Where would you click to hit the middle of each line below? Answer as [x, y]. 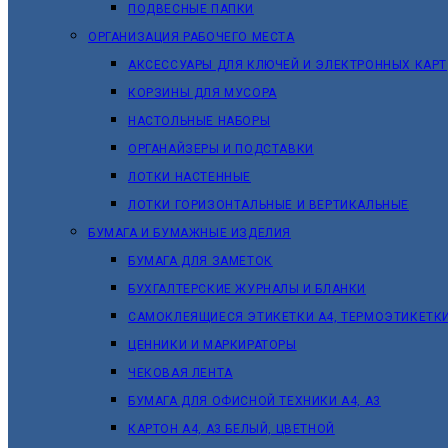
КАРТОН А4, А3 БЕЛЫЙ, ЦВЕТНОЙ [231, 429]
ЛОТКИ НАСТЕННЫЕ [189, 177]
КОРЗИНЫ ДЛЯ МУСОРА [202, 93]
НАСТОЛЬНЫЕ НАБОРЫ [199, 121]
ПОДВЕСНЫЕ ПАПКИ [191, 9]
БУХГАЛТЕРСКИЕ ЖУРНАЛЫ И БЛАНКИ [247, 289]
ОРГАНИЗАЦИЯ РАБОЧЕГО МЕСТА [191, 37]
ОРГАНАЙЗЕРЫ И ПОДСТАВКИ [221, 149]
